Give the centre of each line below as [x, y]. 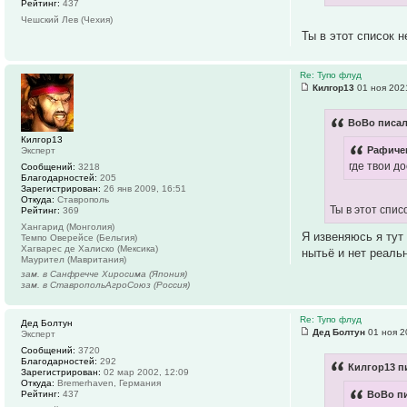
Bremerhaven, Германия [108, 382]
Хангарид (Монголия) [68, 226]
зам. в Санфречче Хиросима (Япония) [104, 273]
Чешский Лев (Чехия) [67, 19]
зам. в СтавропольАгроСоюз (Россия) [105, 284]
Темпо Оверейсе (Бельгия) [79, 237]
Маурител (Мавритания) [74, 259]
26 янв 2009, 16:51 [144, 188]
